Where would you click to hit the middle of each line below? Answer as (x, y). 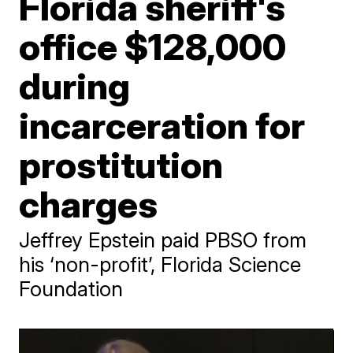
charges (89, 204)
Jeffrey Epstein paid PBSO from (163, 240)
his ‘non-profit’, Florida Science (160, 264)
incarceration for (162, 125)
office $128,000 (153, 46)
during (75, 86)
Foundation (71, 289)
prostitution (121, 165)
